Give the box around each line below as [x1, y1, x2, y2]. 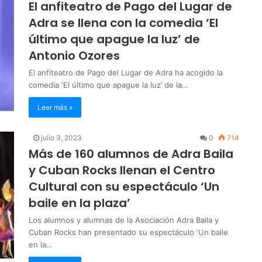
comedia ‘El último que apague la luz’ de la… [29, 80, 188, 90]
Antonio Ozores [29, 47, 120, 64]
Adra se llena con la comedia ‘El [29, 15, 218, 32]
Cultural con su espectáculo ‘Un [29, 178, 219, 195]
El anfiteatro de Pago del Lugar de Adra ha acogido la [29, 68, 223, 78]
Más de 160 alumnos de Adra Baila [29, 146, 233, 163]
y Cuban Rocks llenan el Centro [29, 162, 215, 179]
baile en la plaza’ [29, 195, 130, 212]
